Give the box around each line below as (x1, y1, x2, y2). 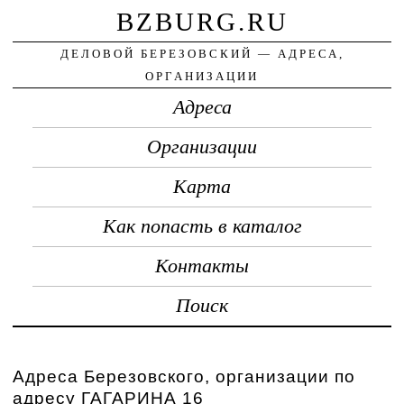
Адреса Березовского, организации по (13, 366, 356, 386)
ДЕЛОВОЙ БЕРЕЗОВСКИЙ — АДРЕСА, (60, 46, 344, 60)
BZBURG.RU (115, 6, 289, 36)
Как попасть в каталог (102, 215, 302, 237)
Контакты (155, 254, 249, 277)
